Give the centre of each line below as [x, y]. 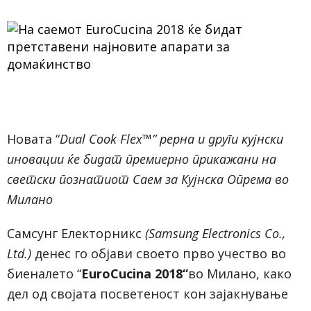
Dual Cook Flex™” [110, 138]
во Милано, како [240, 273]
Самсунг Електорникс [76, 233]
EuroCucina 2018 [132, 273]
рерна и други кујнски [221, 138]
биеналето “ [44, 273]
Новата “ [33, 138]
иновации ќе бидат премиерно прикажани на [142, 159]
